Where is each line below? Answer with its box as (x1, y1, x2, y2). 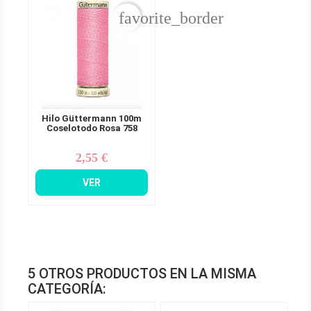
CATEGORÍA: (28, 280, 106, 297)
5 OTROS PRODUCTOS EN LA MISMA (28, 264, 256, 282)
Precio (90, 151, 116, 162)
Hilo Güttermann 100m (42, 112, 142, 124)
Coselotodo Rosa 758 (46, 122, 137, 133)
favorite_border (119, 9, 224, 28)
